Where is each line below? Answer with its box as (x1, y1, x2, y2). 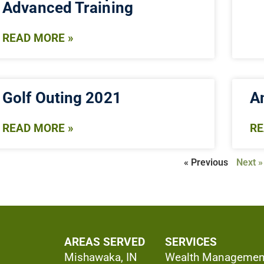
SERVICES (164, 235, 217, 249)
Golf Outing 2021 (2, 88, 121, 107)
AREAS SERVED (64, 235, 145, 249)
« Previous (184, 156, 229, 168)
